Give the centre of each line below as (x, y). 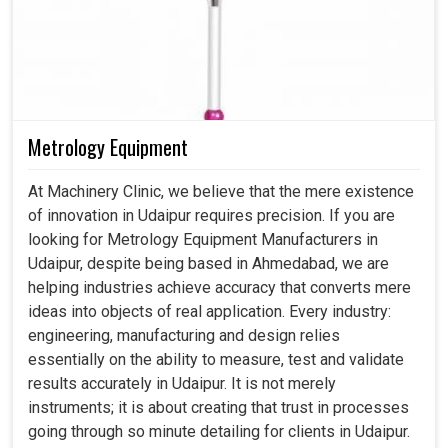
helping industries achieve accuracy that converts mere (219, 288)
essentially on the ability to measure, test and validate (216, 360)
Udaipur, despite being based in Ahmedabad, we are (208, 264)
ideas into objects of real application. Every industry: (209, 312)
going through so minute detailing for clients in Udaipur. (219, 432)
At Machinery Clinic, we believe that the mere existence (221, 192)
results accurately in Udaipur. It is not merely (182, 384)
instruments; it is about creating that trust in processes (218, 408)
